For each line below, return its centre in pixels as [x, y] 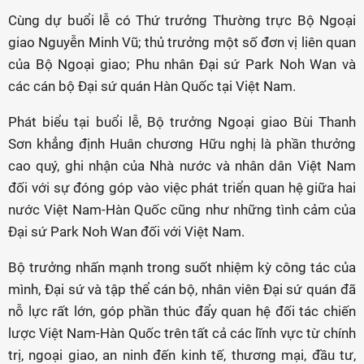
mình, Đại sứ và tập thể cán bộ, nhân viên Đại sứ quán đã [182, 290]
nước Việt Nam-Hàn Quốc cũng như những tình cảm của [182, 210]
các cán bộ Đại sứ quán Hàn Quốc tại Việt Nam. [152, 87]
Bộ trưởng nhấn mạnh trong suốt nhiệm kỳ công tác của [182, 268]
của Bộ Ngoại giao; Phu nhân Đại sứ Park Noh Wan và [182, 65]
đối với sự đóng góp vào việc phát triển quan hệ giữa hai [182, 188]
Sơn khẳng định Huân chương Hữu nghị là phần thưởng [182, 144]
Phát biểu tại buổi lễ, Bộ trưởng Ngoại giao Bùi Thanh [182, 122]
